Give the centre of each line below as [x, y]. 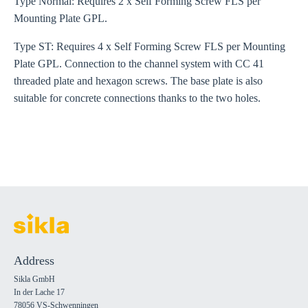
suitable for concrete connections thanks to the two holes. [137, 98]
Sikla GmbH [34, 279]
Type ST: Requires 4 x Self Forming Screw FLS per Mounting [150, 46]
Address [34, 261]
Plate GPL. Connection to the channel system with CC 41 [139, 64]
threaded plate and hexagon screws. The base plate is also [138, 81]
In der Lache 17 [39, 292]
